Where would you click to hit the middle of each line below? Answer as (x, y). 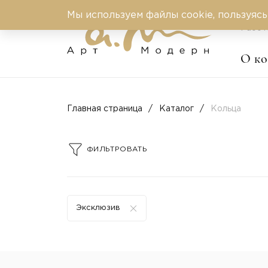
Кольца (226, 109)
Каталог (176, 109)
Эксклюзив (98, 208)
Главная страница (105, 109)
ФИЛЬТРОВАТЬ (117, 149)
